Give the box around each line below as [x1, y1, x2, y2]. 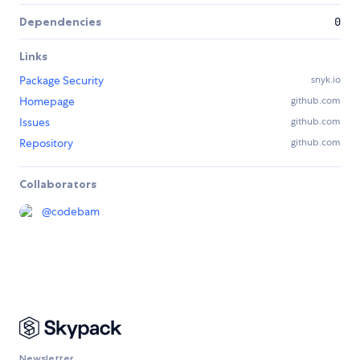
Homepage [19, 94, 75, 109]
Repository [19, 136, 73, 151]
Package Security [19, 73, 104, 88]
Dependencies [19, 14, 101, 30]
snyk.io [311, 73, 341, 87]
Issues [19, 115, 50, 130]
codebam [51, 204, 100, 219]
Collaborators [19, 177, 96, 192]
